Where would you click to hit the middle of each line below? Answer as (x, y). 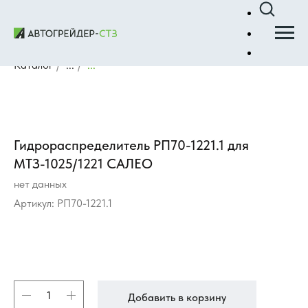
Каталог (33, 65)
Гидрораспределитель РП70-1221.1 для (131, 145)
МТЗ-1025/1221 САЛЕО (83, 164)
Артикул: (35, 203)
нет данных (40, 184)
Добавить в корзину (177, 298)
